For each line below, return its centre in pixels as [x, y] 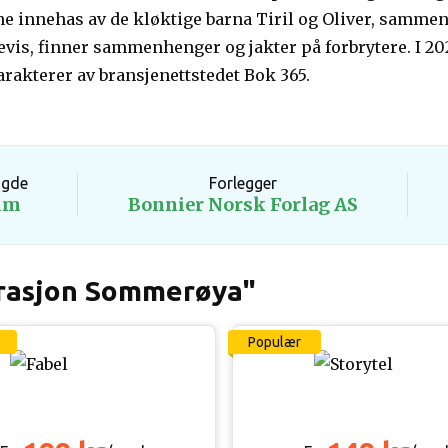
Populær [274, 342]
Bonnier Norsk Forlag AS [242, 204]
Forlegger [242, 183]
